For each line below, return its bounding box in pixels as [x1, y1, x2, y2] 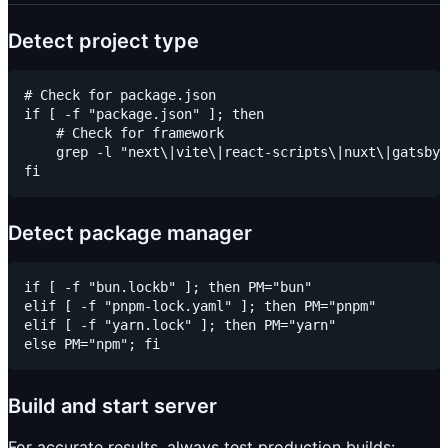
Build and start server [8, 394, 217, 419]
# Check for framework [24, 125, 224, 142]
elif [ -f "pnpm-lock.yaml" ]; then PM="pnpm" [24, 298, 376, 315]
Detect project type [8, 29, 199, 54]
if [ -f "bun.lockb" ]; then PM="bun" [24, 279, 312, 296]
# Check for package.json [24, 87, 216, 104]
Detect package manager [8, 221, 252, 246]
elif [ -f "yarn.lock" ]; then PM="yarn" [24, 317, 336, 334]
